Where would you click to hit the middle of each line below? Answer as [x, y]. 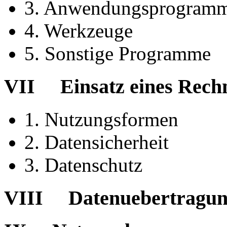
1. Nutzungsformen [101, 119]
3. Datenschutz [83, 165]
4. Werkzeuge [79, 31]
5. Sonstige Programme [118, 54]
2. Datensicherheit [97, 142]
